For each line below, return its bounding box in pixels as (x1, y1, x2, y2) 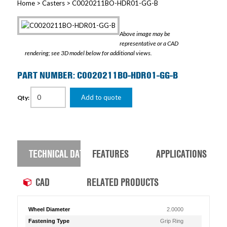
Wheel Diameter (28, 206, 70, 212)
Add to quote (81, 93, 121, 101)
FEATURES (92, 146, 129, 161)
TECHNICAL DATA (28, 146, 88, 161)
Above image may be (119, 30, 170, 37)
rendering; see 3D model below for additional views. (24, 49, 152, 57)
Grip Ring (160, 218, 184, 224)
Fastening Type (28, 218, 69, 224)
